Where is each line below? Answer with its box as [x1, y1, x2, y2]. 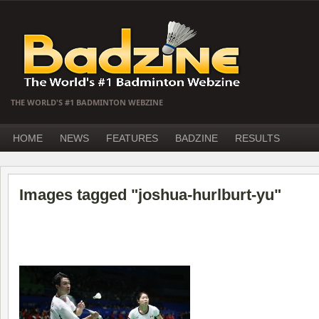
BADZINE [175, 132, 218, 144]
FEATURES [106, 132, 158, 144]
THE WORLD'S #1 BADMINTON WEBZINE [11, 97, 163, 108]
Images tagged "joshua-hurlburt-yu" [19, 186, 281, 204]
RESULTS [235, 132, 280, 144]
